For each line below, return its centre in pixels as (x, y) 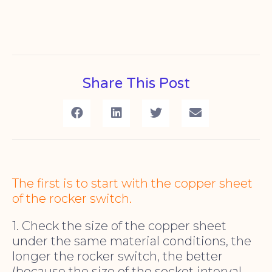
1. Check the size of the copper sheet (119, 226)
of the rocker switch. (72, 199)
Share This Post (136, 83)
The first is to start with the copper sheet (132, 184)
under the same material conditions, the (132, 241)
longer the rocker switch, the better (117, 257)
